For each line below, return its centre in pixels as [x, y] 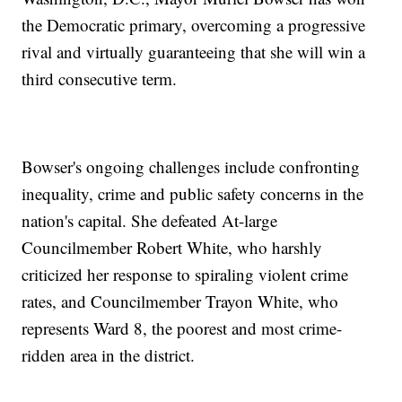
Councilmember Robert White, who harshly [172, 248]
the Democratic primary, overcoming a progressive [194, 25]
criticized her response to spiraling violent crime [185, 275]
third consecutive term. [100, 79]
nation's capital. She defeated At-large [150, 221]
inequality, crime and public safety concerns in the [193, 194]
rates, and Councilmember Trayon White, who [180, 301]
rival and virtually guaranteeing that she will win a [194, 52]
